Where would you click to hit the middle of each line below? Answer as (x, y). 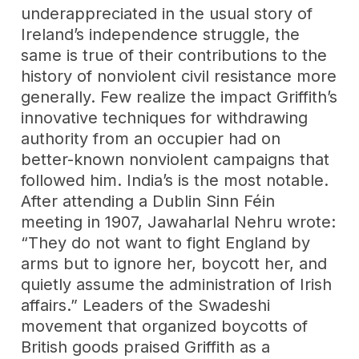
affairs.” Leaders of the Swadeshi (146, 305)
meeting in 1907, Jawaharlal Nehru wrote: (179, 222)
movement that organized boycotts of (165, 326)
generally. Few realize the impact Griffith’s (179, 97)
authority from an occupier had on (151, 138)
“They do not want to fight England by (166, 242)
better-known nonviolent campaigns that (175, 159)
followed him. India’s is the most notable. (175, 180)
